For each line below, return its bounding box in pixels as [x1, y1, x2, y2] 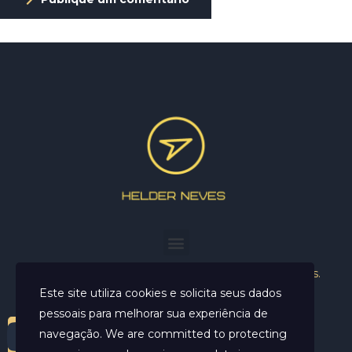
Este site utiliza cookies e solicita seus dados [39, 286, 281, 300]
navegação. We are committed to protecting [39, 327, 287, 341]
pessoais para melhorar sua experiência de [39, 306, 268, 321]
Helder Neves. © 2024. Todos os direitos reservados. [31, 266, 321, 281]
